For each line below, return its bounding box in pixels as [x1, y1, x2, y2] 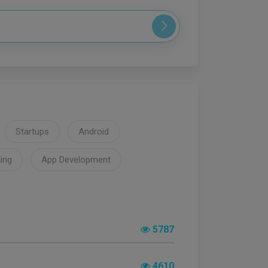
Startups [16, 126, 49, 137]
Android [78, 126, 109, 137]
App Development [41, 154, 111, 165]
